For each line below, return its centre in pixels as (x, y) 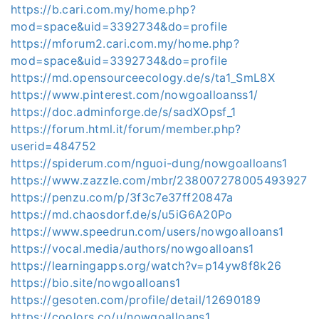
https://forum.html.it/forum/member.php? (126, 129)
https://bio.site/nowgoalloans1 (96, 283)
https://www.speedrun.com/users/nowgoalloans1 (147, 232)
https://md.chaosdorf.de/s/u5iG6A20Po (122, 215)
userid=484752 (54, 146)
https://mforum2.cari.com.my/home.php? (125, 44)
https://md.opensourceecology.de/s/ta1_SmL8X (143, 78)
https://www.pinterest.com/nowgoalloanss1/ (135, 95)
